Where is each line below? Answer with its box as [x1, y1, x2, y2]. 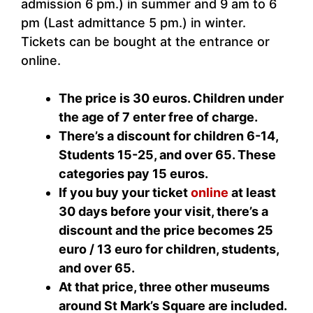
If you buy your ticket [59, 185, 191, 201]
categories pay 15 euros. [59, 166, 208, 182]
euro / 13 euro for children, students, [59, 242, 279, 257]
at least [231, 185, 276, 201]
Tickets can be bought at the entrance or [21, 34, 270, 50]
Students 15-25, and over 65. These [59, 147, 276, 163]
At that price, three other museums [59, 279, 270, 295]
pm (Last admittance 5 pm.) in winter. [21, 15, 246, 31]
